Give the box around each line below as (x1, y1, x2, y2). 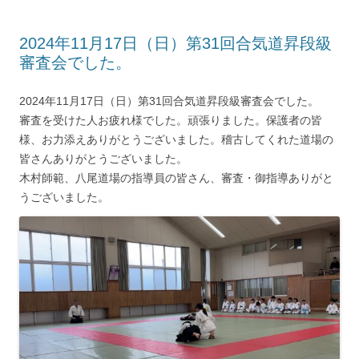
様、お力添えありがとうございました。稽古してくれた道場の (19, 133, 333, 147)
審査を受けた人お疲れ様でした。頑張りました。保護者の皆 (19, 114, 322, 127)
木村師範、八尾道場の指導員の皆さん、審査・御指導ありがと (19, 171, 333, 185)
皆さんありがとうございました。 (19, 152, 188, 166)
